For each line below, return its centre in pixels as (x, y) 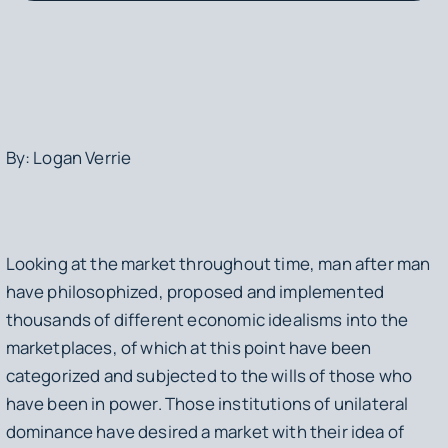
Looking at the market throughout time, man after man (218, 264)
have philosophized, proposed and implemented (195, 292)
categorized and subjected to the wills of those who (209, 376)
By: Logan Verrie (68, 157)
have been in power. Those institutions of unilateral (207, 404)
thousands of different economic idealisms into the (207, 320)
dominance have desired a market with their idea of (205, 432)
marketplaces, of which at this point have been (188, 348)
